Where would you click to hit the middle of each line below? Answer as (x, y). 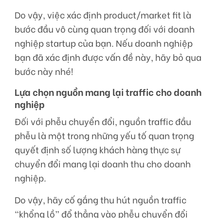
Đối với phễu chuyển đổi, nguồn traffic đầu (103, 121)
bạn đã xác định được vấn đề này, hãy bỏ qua (108, 57)
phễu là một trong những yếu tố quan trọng (104, 136)
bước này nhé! (44, 71)
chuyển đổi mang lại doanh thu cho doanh (103, 164)
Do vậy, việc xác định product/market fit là (103, 15)
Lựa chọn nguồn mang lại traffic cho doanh (108, 92)
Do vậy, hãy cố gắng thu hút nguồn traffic (100, 200)
